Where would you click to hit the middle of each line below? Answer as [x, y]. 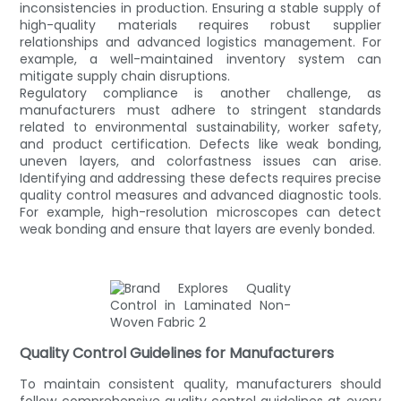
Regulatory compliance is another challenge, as [200, 93]
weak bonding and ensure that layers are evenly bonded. [198, 229]
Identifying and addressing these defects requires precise [200, 178]
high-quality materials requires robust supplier [200, 25]
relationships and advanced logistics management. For [200, 42]
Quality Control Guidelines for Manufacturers [177, 353]
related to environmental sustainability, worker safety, [200, 127]
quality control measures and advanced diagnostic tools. [200, 195]
